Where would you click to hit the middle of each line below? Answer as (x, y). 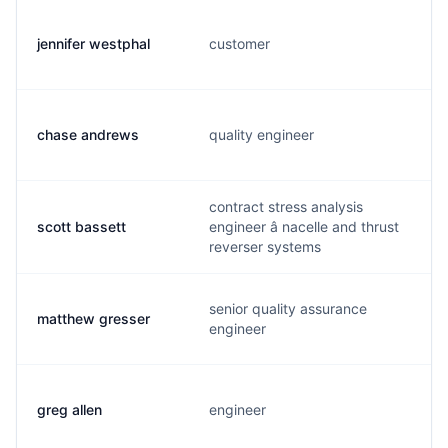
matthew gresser (93, 318)
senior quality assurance (288, 308)
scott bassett (81, 226)
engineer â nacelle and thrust (304, 226)
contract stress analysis (286, 206)
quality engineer (261, 134)
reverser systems (265, 246)
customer (239, 43)
